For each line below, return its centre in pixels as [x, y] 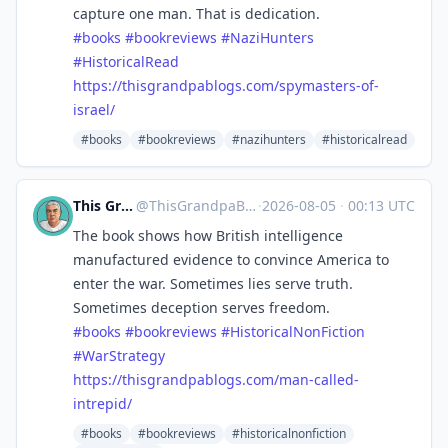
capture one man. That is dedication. [196, 13]
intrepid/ [102, 403]
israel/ [94, 109]
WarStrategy [123, 355]
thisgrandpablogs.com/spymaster [235, 85]
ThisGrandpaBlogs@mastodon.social [196, 205]
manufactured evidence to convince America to [231, 259]
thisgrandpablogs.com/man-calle [233, 379]
